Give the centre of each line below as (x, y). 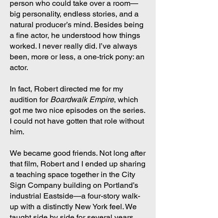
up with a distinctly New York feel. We (73, 207)
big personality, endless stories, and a (74, 14)
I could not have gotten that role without (77, 121)
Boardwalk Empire (82, 100)
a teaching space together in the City (73, 174)
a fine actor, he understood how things (75, 35)
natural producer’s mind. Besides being (77, 25)
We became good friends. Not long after (78, 153)
